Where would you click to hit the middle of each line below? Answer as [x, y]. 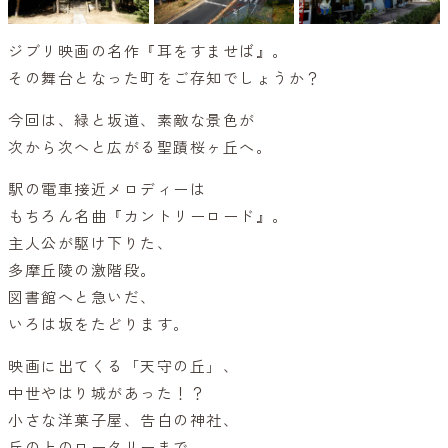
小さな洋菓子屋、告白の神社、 [123, 420]
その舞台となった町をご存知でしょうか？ [165, 78]
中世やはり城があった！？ [107, 393]
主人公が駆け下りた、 [90, 243]
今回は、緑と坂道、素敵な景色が [132, 120]
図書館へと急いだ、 [82, 297]
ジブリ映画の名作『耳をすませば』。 [148, 51]
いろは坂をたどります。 [99, 324]
